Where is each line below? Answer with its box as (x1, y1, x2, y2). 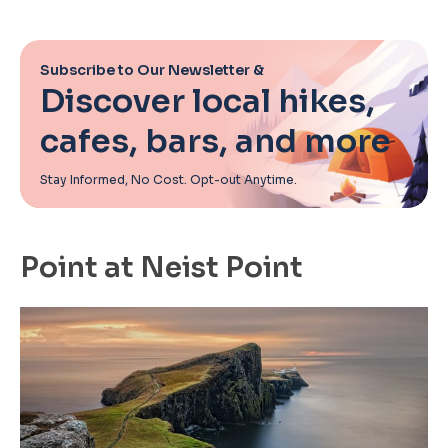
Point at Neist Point (20, 249, 303, 285)
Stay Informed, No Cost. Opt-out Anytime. (40, 171, 297, 187)
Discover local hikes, (40, 80, 375, 121)
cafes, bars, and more (40, 120, 391, 161)
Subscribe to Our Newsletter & (40, 60, 264, 79)
